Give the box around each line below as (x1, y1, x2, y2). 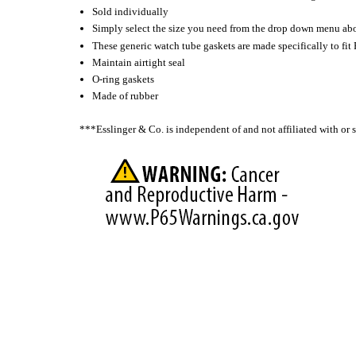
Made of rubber (92, 89, 159, 102)
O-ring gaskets (92, 72, 155, 85)
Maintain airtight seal (92, 56, 186, 68)
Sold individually (92, 5, 169, 17)
